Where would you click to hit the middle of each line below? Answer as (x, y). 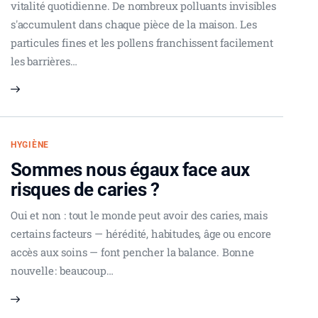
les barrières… (44, 61)
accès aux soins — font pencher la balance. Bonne (132, 252)
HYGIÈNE (30, 145)
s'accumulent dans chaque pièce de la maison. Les (134, 24)
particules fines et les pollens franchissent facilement (142, 43)
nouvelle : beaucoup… (62, 271)
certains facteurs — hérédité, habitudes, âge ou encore (141, 234)
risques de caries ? (85, 190)
